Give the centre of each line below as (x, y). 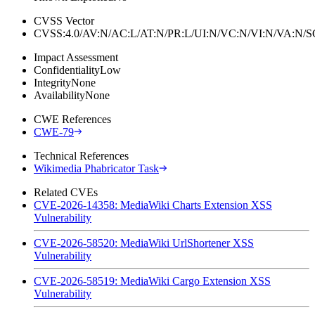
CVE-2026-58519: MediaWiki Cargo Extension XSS (152, 281)
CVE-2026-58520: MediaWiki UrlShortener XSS (144, 243)
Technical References (81, 155)
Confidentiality (67, 70)
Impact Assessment (76, 57)
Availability (59, 95)
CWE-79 (54, 131)
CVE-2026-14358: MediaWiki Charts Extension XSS (153, 205)
